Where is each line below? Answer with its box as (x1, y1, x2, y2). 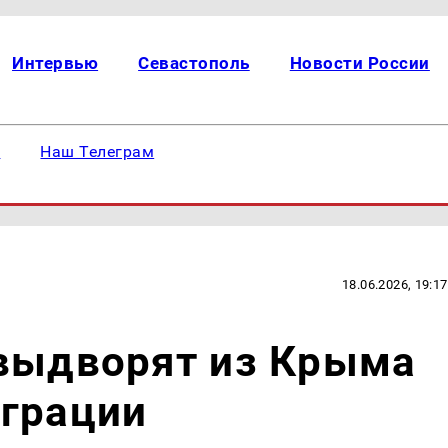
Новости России (289, 53, 430, 73)
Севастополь (138, 53, 250, 73)
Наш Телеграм (40, 142, 155, 161)
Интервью (12, 53, 99, 73)
